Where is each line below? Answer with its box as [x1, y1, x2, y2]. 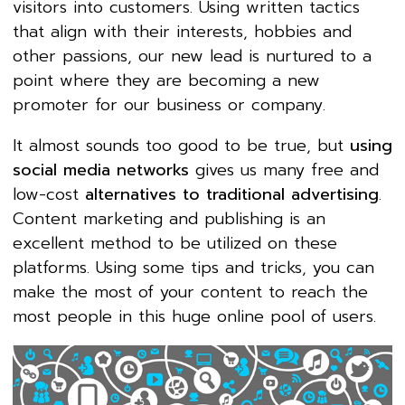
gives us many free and [189, 156, 379, 183]
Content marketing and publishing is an [13, 205, 325, 231]
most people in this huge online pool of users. [13, 303, 376, 329]
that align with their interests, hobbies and [13, 18, 352, 44]
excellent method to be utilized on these [13, 230, 337, 256]
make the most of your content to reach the [13, 278, 368, 305]
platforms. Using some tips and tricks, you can [13, 254, 374, 280]
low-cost [13, 181, 85, 207]
